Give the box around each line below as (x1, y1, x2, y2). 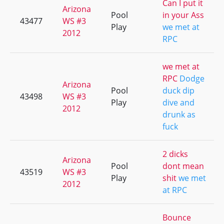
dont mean (162, 160, 204, 171)
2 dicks (162, 148, 188, 159)
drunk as (162, 109, 195, 120)
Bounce (162, 212, 191, 223)
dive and (162, 97, 194, 108)
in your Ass (162, 9, 204, 20)
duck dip (162, 85, 194, 96)
